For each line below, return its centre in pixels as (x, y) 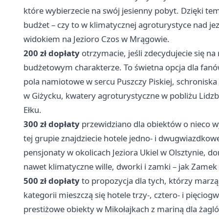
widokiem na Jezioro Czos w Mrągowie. (97, 39)
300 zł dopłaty (52, 124)
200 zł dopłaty (52, 53)
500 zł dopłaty (52, 181)
